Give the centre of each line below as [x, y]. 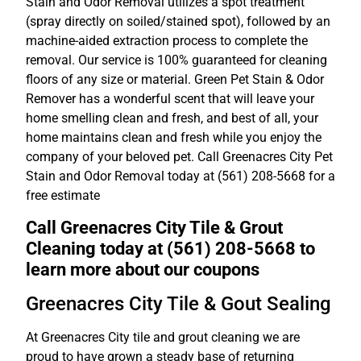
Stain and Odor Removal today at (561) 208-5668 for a [180, 176]
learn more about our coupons [143, 269]
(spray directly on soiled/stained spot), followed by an [178, 21]
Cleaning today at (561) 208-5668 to [170, 248]
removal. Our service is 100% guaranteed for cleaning [176, 60]
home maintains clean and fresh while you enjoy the [174, 137]
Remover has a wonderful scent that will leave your [170, 98]
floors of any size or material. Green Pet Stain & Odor [175, 79]
